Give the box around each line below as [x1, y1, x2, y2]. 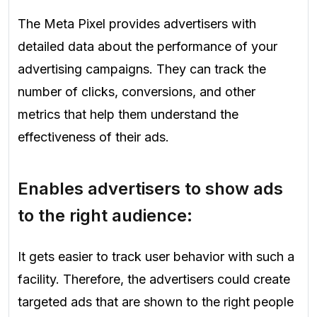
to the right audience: [18, 205, 192, 226]
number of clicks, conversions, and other [18, 83, 255, 99]
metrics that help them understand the [18, 106, 238, 122]
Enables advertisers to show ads [18, 178, 283, 200]
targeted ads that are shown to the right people [18, 294, 294, 309]
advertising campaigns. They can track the [18, 61, 266, 76]
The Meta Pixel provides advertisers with [18, 16, 256, 31]
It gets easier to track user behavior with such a [18, 248, 294, 264]
